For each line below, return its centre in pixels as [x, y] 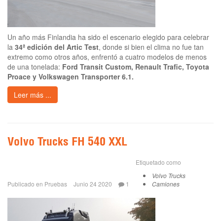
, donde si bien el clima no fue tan [151, 47]
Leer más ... [33, 94]
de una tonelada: [35, 66]
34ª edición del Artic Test [57, 47]
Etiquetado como [158, 162]
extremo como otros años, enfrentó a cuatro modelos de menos [107, 56]
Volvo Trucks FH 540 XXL [67, 143]
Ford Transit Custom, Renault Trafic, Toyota [136, 66]
